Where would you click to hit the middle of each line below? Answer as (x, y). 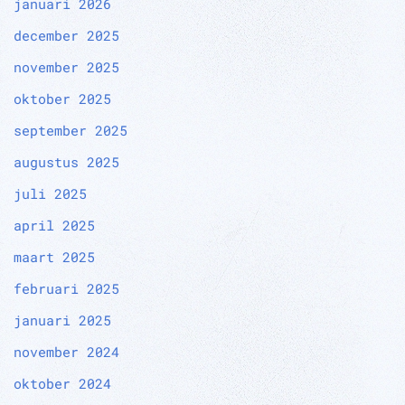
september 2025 (71, 131)
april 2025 (54, 226)
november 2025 (66, 67)
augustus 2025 (66, 162)
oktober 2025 (62, 99)
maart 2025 (54, 257)
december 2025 (66, 36)
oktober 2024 (62, 384)
